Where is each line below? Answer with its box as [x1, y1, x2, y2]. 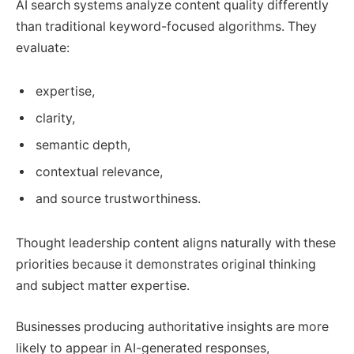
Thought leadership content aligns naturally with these [16, 235, 336, 250]
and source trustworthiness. [36, 191, 201, 207]
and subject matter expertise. [16, 277, 190, 293]
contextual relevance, [36, 164, 163, 180]
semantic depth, [36, 137, 130, 153]
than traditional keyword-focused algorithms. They [16, 18, 317, 34]
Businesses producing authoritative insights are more [16, 318, 329, 334]
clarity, [36, 111, 75, 126]
